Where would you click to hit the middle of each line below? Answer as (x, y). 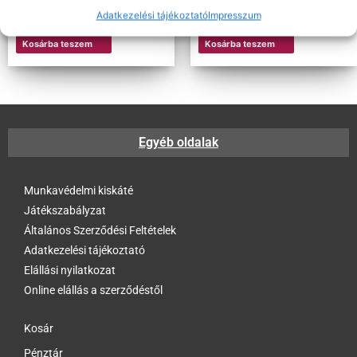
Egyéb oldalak (178, 142)
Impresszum (234, 15)
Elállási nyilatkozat (70, 270)
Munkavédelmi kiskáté (78, 190)
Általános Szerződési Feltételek (100, 230)
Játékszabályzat (65, 210)
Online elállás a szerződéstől (93, 290)
